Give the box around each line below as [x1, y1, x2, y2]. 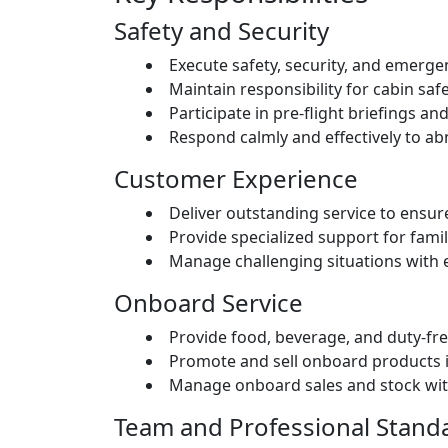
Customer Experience [114, 162, 358, 196]
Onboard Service [114, 286, 303, 320]
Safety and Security [114, 14, 329, 48]
